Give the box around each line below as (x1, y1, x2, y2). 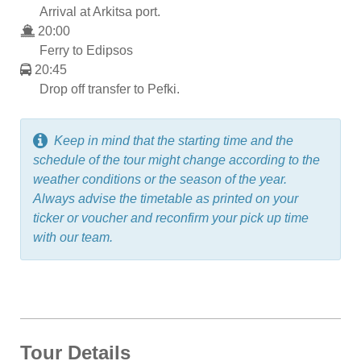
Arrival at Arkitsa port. (39, 4, 160, 19)
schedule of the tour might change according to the (33, 152, 320, 167)
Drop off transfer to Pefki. (39, 81, 180, 96)
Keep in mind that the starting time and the (54, 133, 293, 147)
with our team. (33, 230, 113, 244)
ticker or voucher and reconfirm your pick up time (33, 210, 309, 225)
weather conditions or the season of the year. (33, 172, 287, 186)
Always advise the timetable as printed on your (33, 191, 298, 205)
